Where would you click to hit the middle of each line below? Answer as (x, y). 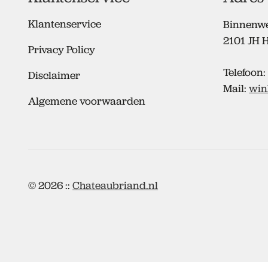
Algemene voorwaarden (87, 101)
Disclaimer (54, 76)
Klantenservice (65, 24)
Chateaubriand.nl (115, 185)
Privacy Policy (62, 50)
